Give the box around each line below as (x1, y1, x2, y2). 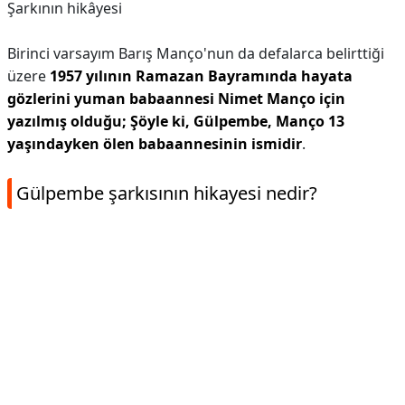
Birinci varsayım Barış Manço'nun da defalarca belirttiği (7, 43, 384, 63)
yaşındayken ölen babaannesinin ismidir (7, 134, 302, 154)
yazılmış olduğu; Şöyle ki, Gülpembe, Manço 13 (7, 111, 344, 131)
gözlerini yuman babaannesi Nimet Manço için (7, 89, 345, 108)
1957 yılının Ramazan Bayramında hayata (50, 66, 353, 86)
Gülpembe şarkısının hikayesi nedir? (16, 181, 317, 205)
